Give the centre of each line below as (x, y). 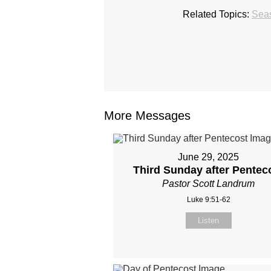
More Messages (147, 116)
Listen (209, 221)
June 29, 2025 (209, 157)
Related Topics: (216, 15)
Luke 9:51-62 (208, 200)
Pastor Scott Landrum (209, 184)
